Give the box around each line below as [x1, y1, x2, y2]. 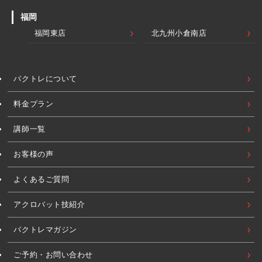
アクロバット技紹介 [13, 200, 85, 209]
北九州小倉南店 [151, 29, 207, 38]
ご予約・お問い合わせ [13, 250, 94, 260]
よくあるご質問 [13, 175, 70, 184]
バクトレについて [13, 74, 77, 84]
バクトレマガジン [13, 225, 77, 235]
